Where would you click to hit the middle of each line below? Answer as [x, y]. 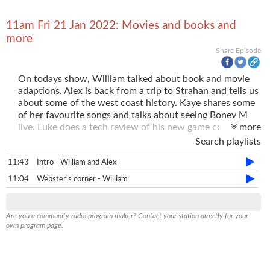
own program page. [35, 225]
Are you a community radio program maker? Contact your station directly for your [127, 215]
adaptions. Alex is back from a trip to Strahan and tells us [138, 91]
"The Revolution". [55, 139]
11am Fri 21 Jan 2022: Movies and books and [121, 26]
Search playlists [228, 141]
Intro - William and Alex [77, 162]
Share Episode [238, 51]
